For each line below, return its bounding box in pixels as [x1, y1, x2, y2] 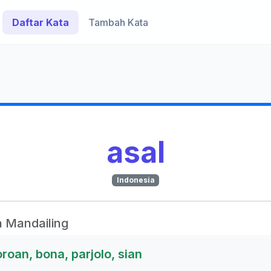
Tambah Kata [88, 16, 148, 28]
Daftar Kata [12, 16, 69, 28]
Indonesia [116, 175, 155, 185]
